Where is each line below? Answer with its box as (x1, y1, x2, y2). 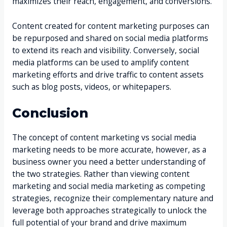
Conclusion (12, 105, 88, 121)
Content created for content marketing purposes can (12, 20, 209, 31)
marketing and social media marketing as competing (12, 180, 205, 192)
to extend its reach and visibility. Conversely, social (12, 44, 199, 56)
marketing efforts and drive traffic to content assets (12, 68, 204, 80)
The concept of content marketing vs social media (12, 131, 196, 143)
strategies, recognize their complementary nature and (12, 192, 213, 204)
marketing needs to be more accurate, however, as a (12, 143, 206, 155)
